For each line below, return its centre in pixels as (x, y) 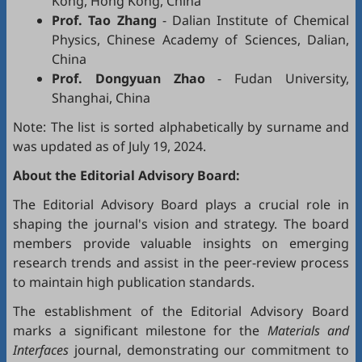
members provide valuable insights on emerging (181, 243)
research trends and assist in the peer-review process (181, 263)
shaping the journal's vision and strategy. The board (181, 224)
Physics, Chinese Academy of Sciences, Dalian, (200, 40)
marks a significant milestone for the (140, 330)
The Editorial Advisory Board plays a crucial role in (181, 204)
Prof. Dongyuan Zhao (128, 78)
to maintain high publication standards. (134, 282)
